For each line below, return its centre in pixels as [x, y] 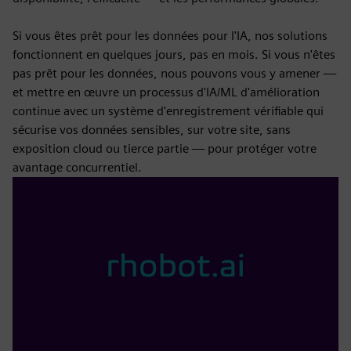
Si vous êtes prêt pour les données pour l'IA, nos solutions [170, 36]
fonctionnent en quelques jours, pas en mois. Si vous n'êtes [174, 54]
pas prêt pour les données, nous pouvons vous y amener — [174, 73]
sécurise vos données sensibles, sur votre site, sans [152, 130]
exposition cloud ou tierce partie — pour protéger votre [165, 148]
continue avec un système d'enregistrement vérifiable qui [168, 111]
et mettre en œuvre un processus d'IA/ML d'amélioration [166, 92]
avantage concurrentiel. [77, 167]
